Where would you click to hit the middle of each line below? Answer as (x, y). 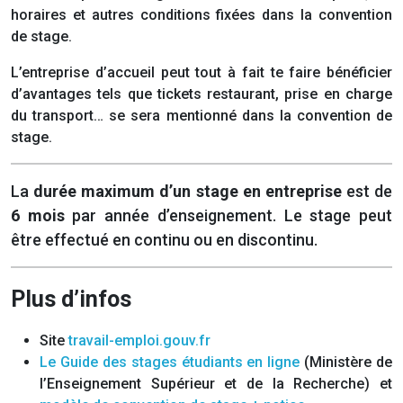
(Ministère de (346, 363)
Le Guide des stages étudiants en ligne (170, 363)
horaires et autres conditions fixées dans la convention (201, 15)
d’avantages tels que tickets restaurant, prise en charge (201, 94)
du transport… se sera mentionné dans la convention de (201, 116)
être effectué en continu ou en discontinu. (164, 240)
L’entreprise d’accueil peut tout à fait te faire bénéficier (201, 73)
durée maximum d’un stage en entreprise (188, 192)
